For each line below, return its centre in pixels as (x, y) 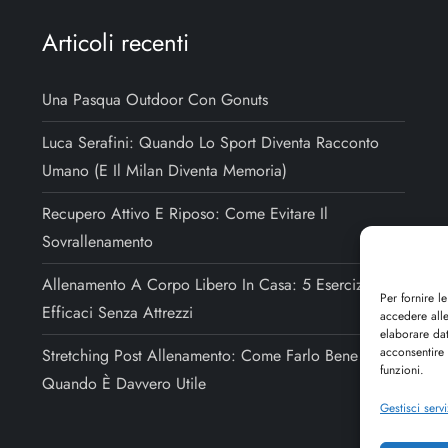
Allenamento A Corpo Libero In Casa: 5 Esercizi (205, 284)
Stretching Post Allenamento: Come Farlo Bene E (207, 355)
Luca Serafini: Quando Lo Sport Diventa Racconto (211, 142)
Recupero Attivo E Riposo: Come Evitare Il (185, 213)
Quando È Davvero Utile (124, 383)
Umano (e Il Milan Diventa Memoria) (165, 170)
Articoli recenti (116, 42)
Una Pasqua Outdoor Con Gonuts (155, 99)
